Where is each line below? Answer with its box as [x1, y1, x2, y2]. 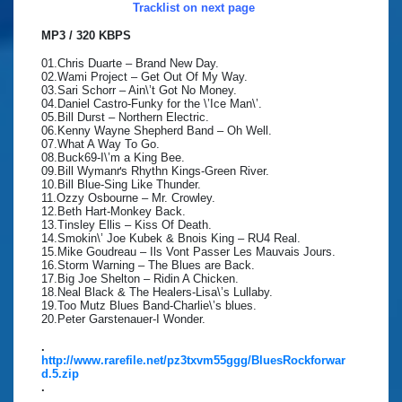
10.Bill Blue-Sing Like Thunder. [41, 178, 201, 192]
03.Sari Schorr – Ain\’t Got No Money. [41, 83, 237, 98]
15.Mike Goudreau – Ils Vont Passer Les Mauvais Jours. [41, 245, 336, 259]
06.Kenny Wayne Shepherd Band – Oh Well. [41, 124, 272, 138]
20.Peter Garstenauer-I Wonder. [41, 312, 205, 327]
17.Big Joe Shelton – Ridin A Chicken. [41, 272, 239, 286]
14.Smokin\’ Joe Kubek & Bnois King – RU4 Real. [41, 232, 301, 246]
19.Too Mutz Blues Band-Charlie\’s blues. [41, 299, 257, 313]
